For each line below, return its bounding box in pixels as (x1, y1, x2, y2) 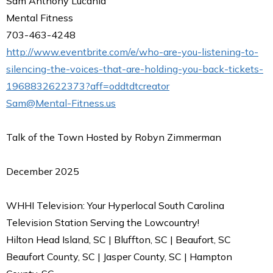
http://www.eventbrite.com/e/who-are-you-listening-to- (6, 45, 258, 58)
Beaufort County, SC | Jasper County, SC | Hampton (6, 250, 232, 263)
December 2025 (6, 165, 79, 177)
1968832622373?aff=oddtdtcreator (6, 79, 169, 92)
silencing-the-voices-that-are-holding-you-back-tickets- (6, 62, 263, 75)
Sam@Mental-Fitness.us (6, 96, 116, 109)
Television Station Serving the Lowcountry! (6, 216, 199, 229)
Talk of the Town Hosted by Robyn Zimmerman (6, 130, 221, 143)
